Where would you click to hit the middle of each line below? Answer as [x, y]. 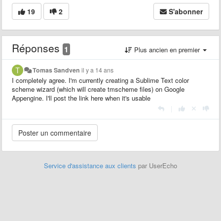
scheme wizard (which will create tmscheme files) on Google [98, 89]
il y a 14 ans [98, 70]
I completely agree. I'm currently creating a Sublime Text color [100, 80]
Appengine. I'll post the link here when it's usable [81, 98]
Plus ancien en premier [167, 49]
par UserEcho [157, 165]
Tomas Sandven [56, 70]
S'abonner [186, 11]
